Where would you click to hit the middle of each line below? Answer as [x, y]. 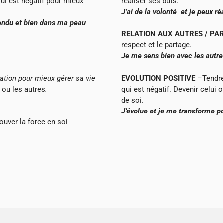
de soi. [133, 100]
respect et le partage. [157, 45]
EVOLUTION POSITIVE [158, 78]
